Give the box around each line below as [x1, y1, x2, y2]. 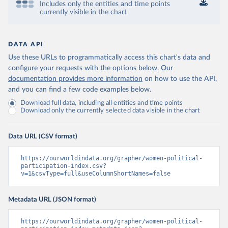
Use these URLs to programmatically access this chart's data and [8, 54, 210, 62]
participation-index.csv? [21, 162, 106, 170]
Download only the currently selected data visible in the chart [20, 107, 201, 115]
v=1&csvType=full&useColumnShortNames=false [21, 170, 170, 178]
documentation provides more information [8, 75, 142, 83]
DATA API [8, 41, 44, 48]
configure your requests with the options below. [8, 65, 159, 72]
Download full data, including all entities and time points [20, 100, 183, 107]
